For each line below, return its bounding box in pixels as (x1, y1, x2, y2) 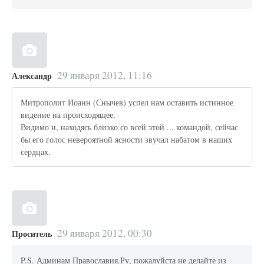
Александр (12, 70, 52, 82)
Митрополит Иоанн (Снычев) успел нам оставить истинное (21, 96, 234, 108)
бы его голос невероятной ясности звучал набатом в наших (21, 133, 233, 145)
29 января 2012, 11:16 (57, 68, 152, 82)
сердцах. (21, 146, 51, 157)
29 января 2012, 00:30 (57, 226, 152, 240)
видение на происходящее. (21, 108, 116, 120)
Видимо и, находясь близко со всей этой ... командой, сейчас (21, 121, 239, 133)
